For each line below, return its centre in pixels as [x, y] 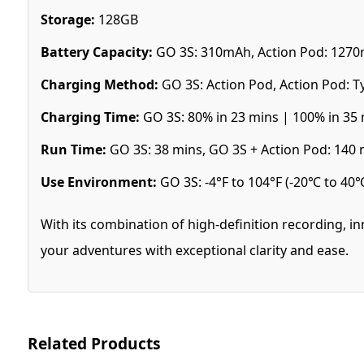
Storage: [67, 19]
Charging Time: [90, 117]
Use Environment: [98, 182]
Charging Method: [99, 84]
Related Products [94, 343]
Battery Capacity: [96, 52]
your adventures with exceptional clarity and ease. [196, 250]
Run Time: [73, 149]
